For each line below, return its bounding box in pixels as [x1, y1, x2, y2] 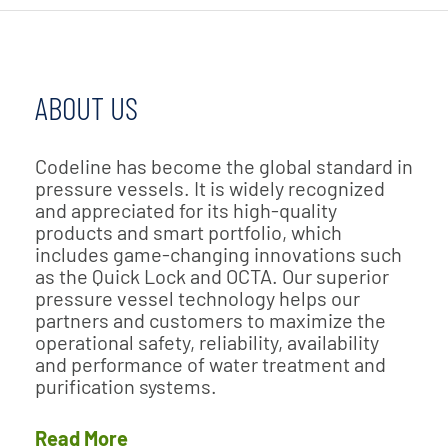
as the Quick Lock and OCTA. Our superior [35, 264, 389, 288]
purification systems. [35, 374, 217, 398]
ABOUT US [35, 88, 138, 126]
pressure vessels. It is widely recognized [35, 176, 385, 200]
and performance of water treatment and [35, 352, 386, 376]
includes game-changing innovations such [35, 242, 402, 266]
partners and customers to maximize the [35, 308, 386, 332]
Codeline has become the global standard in [35, 154, 413, 178]
